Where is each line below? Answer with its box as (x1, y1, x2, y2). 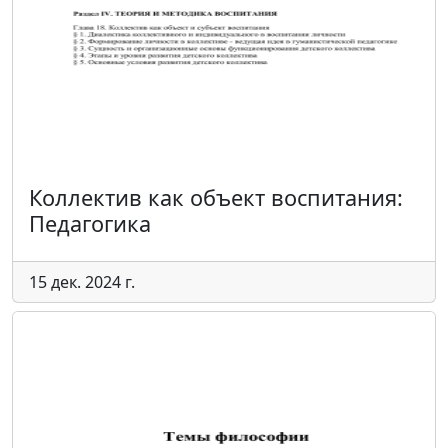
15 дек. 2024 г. (29, 271, 135, 293)
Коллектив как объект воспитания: (29, 183, 403, 212)
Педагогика (29, 209, 151, 238)
